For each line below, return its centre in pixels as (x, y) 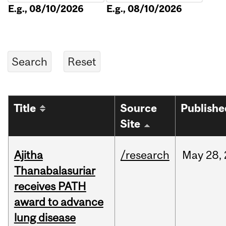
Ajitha (28, 155)
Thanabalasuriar (54, 171)
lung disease (45, 218)
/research (145, 155)
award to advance (59, 202)
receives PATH (50, 186)
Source (139, 108)
